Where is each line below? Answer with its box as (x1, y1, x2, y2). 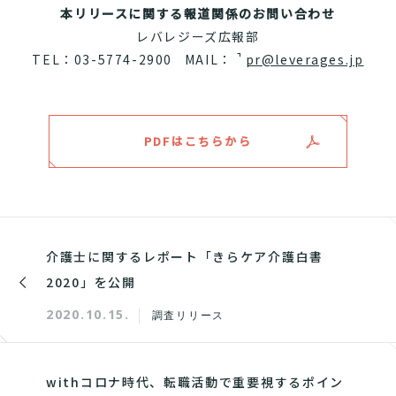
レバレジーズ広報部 (136, 27, 260, 46)
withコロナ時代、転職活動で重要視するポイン (46, 373, 345, 392)
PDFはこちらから (144, 133, 252, 150)
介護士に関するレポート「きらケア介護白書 (46, 247, 324, 266)
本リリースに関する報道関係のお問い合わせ (60, 4, 336, 23)
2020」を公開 (46, 273, 136, 292)
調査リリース (151, 308, 225, 324)
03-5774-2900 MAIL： (73, 50, 237, 69)
